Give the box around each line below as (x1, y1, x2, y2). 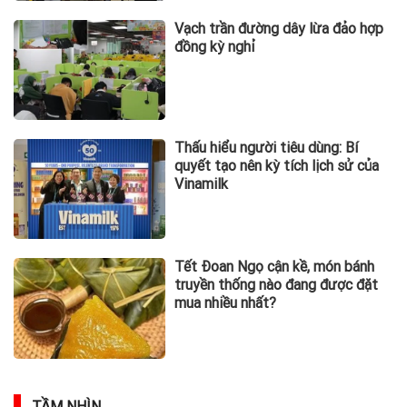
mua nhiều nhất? (174, 294, 277, 313)
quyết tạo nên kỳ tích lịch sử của (174, 157, 380, 175)
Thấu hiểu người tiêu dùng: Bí (174, 139, 359, 157)
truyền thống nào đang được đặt (174, 276, 379, 294)
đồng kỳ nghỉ (174, 37, 256, 55)
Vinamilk (174, 175, 229, 194)
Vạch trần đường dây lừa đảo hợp (174, 19, 384, 37)
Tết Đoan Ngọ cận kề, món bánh (174, 258, 375, 276)
